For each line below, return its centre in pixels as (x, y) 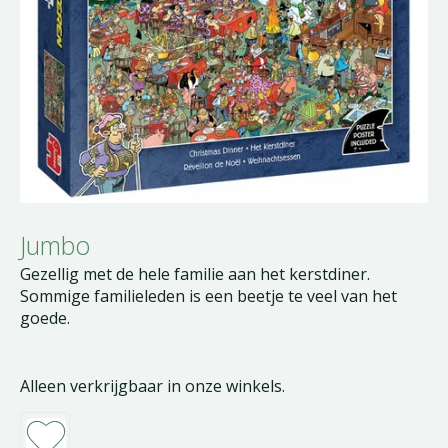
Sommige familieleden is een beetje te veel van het (208, 296)
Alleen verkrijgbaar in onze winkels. (152, 386)
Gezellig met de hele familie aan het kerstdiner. (195, 274)
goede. (45, 318)
